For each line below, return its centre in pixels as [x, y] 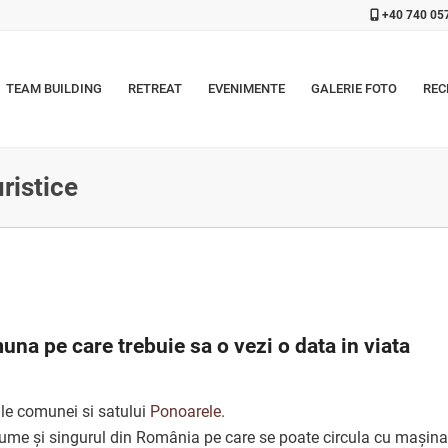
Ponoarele [185, 411]
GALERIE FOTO [354, 88]
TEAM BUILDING [54, 88]
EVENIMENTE [247, 88]
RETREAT [155, 88]
